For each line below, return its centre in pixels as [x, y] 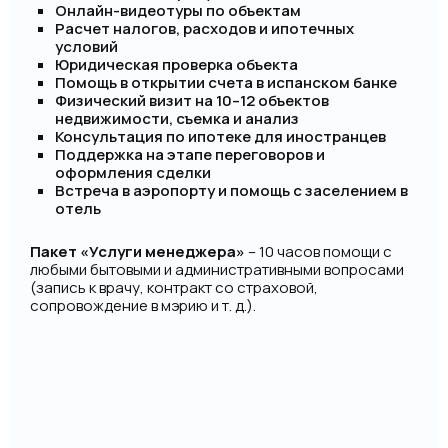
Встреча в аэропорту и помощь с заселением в [231, 190]
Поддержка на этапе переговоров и [190, 154]
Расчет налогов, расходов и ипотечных [204, 28]
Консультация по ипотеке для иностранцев [220, 136]
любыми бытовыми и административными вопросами [217, 269]
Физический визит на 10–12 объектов [192, 100]
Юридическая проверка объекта [176, 64]
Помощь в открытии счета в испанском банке [226, 82]
